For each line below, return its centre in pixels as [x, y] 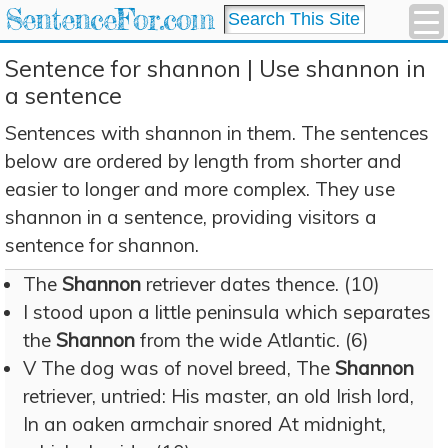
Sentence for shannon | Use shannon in [215, 68]
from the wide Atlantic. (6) [252, 340]
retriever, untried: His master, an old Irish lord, [218, 396]
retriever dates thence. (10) [260, 284]
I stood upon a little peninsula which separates [227, 312]
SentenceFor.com [109, 19]
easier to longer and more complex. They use [200, 189]
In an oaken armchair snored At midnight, [204, 424]
